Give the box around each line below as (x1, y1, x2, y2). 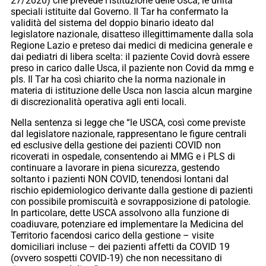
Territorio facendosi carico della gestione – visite (11, 230, 214, 242)
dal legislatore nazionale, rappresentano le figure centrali (11, 128, 246, 140)
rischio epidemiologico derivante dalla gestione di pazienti (11, 185, 253, 197)
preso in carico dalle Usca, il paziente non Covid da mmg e (11, 62, 254, 74)
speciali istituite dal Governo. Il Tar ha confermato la (11, 6, 229, 18)
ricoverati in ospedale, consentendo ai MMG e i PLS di (11, 151, 235, 163)
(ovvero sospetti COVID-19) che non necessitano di (11, 252, 222, 264)
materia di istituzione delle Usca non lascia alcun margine (11, 85, 252, 97)
